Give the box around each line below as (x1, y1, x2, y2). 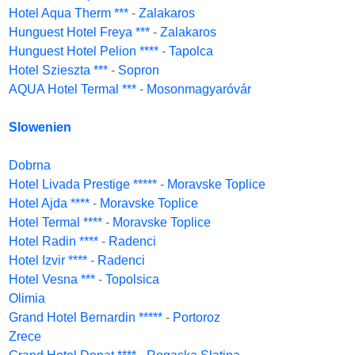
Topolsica (105, 273, 159, 286)
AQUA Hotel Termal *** (9, 82, 136, 96)
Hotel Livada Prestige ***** (9, 177, 157, 191)
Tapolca (169, 44, 213, 58)
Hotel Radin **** (9, 235, 98, 248)
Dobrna (9, 158, 51, 172)
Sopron (118, 63, 159, 77)
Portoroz (173, 311, 220, 324)
